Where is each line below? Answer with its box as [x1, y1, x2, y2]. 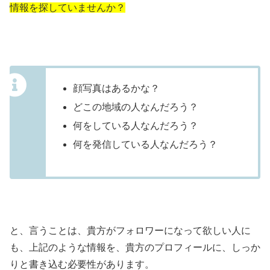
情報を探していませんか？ [10, 2, 125, 13]
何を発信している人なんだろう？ [73, 139, 218, 150]
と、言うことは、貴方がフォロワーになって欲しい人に [10, 225, 251, 236]
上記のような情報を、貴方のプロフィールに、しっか [29, 242, 260, 253]
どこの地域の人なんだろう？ [73, 101, 199, 112]
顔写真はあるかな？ [73, 83, 160, 93]
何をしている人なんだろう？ [73, 121, 199, 131]
